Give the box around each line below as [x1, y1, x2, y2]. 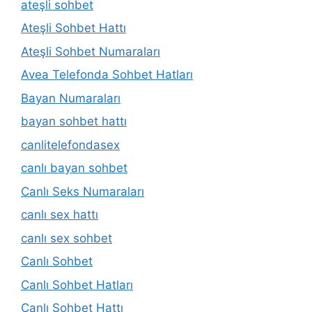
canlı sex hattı [21, 208, 98, 221]
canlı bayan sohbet [21, 161, 127, 175]
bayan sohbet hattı [21, 114, 127, 128]
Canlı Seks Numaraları [21, 184, 144, 198]
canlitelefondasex [21, 137, 120, 152]
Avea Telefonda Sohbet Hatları [21, 68, 193, 81]
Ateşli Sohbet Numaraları [21, 44, 160, 58]
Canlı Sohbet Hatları [21, 277, 133, 292]
